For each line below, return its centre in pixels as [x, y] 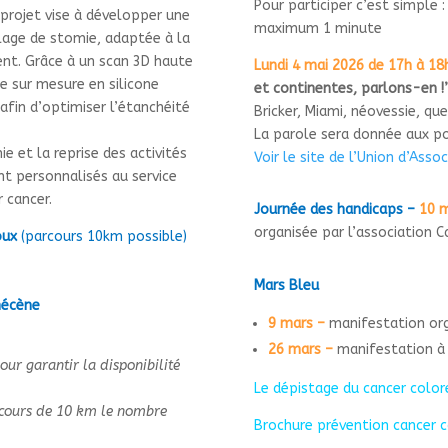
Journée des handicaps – [334, 210]
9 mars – [296, 324]
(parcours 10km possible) [104, 236]
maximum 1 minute [317, 28]
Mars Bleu [286, 286]
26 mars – [300, 350]
